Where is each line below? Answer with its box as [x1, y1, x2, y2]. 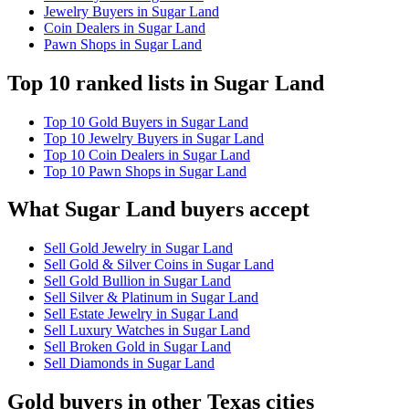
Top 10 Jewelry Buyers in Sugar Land [44, 130, 264, 146]
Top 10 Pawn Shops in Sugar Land [44, 163, 246, 179]
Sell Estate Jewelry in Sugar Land [44, 306, 238, 322]
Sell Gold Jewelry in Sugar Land [44, 240, 233, 257]
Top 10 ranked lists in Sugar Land [7, 70, 324, 95]
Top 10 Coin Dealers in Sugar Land [44, 146, 250, 163]
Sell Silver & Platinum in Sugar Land [44, 289, 258, 306]
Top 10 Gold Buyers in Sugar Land [44, 113, 248, 130]
